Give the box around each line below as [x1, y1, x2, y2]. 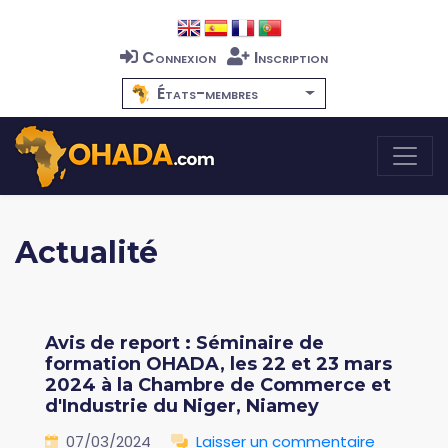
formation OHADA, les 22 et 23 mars [45, 353, 392, 375]
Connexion [142, 46, 216, 69]
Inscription [254, 46, 328, 69]
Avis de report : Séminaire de [45, 332, 324, 354]
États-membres [157, 82, 258, 105]
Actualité [15, 234, 158, 271]
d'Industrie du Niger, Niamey [45, 395, 319, 417]
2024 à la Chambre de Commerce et [45, 374, 391, 396]
